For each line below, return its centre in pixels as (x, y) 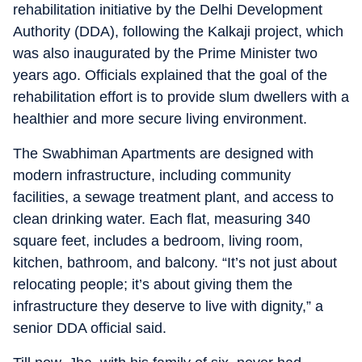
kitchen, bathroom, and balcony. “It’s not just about (175, 263)
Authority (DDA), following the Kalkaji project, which (178, 32)
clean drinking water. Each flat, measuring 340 (162, 219)
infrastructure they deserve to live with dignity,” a (168, 306)
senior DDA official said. (90, 328)
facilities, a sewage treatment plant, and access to (173, 197)
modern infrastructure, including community (152, 175)
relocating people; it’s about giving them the (153, 284)
